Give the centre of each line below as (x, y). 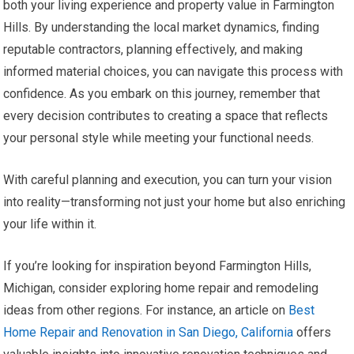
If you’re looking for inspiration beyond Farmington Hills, (158, 266)
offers (313, 333)
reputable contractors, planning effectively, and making (153, 50)
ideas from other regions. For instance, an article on (146, 311)
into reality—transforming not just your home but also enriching (175, 202)
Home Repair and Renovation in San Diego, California (149, 333)
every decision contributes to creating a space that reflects (166, 116)
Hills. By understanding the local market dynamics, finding (162, 28)
